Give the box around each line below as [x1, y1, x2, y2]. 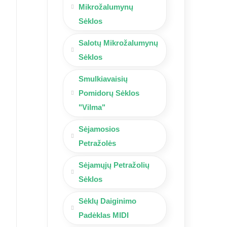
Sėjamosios [79, 124, 120, 133]
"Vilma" [79, 102, 105, 111]
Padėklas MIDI [79, 210, 129, 219]
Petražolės [79, 138, 116, 147]
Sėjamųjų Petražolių [79, 160, 149, 169]
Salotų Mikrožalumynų [79, 38, 158, 47]
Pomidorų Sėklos [79, 88, 139, 97]
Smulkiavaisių [79, 74, 128, 83]
